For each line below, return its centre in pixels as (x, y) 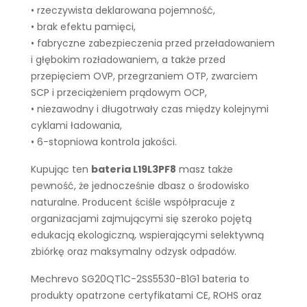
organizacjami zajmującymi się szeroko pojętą (141, 219)
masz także (205, 169)
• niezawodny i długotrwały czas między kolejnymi (150, 109)
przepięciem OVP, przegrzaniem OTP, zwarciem (144, 76)
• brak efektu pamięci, (83, 27)
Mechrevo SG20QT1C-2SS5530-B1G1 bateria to (140, 279)
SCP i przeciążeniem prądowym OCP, (119, 93)
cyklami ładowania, (76, 125)
